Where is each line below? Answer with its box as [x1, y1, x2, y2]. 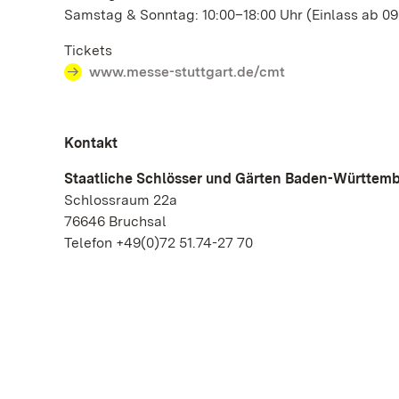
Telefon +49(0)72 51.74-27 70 [64, 234, 253, 251]
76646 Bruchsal [64, 213, 167, 230]
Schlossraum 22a [64, 191, 177, 208]
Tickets [64, 42, 116, 59]
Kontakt [64, 134, 118, 151]
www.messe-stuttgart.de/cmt [89, 63, 285, 80]
